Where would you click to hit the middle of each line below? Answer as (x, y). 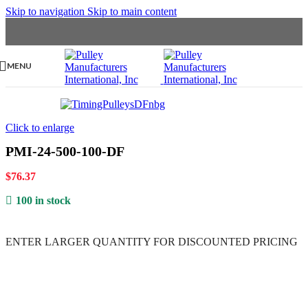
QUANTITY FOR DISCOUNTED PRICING (195, 242)
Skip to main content (132, 11)
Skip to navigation (46, 11)
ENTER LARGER (49, 242)
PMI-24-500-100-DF (65, 152)
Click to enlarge (40, 128)
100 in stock (43, 201)
